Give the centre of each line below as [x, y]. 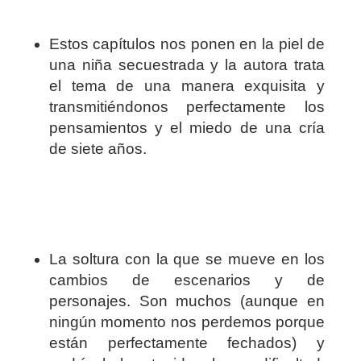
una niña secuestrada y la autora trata [187, 65]
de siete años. [98, 149]
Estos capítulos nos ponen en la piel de [187, 44]
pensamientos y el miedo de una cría [187, 128]
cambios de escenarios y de [187, 280]
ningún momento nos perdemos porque [187, 322]
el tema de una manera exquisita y [187, 86]
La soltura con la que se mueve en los [187, 259]
